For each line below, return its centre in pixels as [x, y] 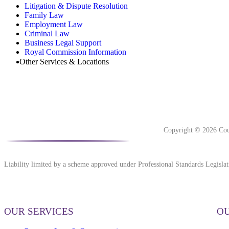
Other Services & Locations [64, 61]
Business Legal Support [63, 42]
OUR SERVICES [39, 211]
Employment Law [54, 24]
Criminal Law [47, 33]
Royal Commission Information [75, 52]
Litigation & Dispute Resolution [76, 6]
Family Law [44, 15]
